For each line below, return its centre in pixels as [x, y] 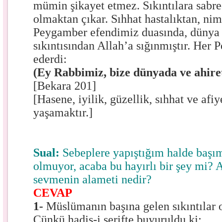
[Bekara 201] [65, 86]
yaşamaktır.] [63, 112]
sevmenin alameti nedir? [93, 179]
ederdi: [50, 59]
